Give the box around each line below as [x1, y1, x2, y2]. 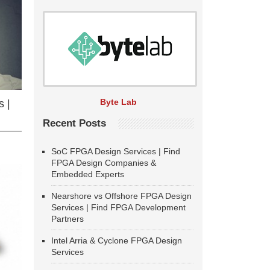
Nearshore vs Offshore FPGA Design [51, 191, 192, 201]
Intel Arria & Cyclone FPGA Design [51, 236, 182, 245]
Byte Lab [99, 97, 137, 107]
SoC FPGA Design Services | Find [51, 146, 180, 156]
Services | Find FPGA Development [51, 202, 186, 212]
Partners [51, 214, 84, 224]
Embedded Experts [51, 169, 124, 179]
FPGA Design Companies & [51, 158, 156, 168]
